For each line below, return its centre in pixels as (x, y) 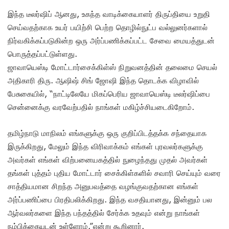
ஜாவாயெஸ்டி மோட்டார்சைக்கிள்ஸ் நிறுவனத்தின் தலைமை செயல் (112, 67)
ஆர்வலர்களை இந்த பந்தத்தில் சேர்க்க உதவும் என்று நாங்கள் (104, 213)
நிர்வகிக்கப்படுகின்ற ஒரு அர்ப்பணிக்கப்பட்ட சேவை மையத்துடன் (111, 41)
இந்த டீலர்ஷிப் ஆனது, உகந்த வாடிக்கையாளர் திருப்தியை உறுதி (109, 14)
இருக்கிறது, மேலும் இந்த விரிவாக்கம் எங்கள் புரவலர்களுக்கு (105, 146)
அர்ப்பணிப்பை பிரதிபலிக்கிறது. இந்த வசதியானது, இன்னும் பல (110, 200)
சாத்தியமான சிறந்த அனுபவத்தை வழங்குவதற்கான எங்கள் (103, 186)
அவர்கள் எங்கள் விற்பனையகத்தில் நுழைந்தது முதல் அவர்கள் (108, 160)
